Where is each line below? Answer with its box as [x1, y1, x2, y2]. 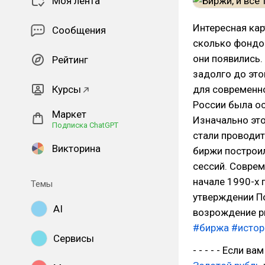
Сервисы [53, 232, 94, 244]
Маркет [52, 108, 86, 120]
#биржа [193, 222, 229, 234]
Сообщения [52, 24, 106, 36]
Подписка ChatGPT [52, 121, 118, 130]
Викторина [52, 143, 101, 154]
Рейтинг [52, 54, 88, 66]
